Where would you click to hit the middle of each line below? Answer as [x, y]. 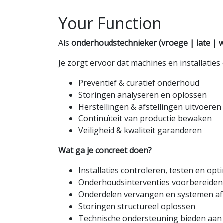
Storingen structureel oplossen [137, 206]
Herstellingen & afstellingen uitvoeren [150, 107]
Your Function [110, 23]
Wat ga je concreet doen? [105, 150]
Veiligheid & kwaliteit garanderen [140, 130]
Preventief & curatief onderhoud [139, 83]
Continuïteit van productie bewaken [145, 118]
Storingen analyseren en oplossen [142, 95]
